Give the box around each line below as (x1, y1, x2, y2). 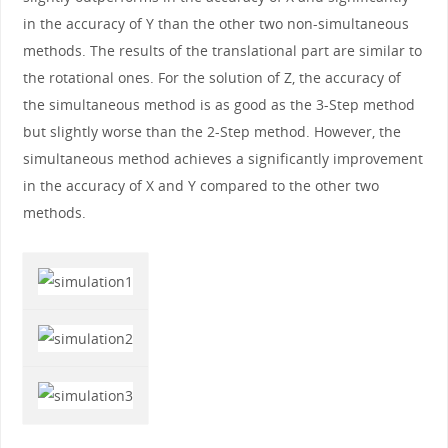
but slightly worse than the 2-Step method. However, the (22, 121, 401, 141)
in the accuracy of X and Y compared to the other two (22, 175, 379, 195)
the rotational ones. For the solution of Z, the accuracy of (22, 67, 401, 87)
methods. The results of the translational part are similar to (22, 40, 422, 60)
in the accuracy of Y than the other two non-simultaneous (22, 13, 409, 33)
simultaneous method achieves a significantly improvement (22, 148, 423, 168)
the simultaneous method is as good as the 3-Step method (22, 94, 415, 114)
